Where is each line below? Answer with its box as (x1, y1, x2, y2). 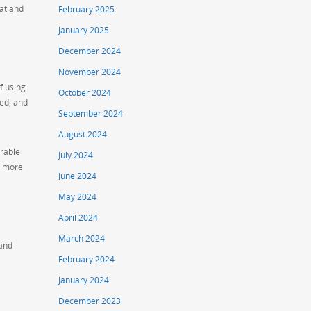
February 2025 (58, 3, 115, 16)
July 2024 (58, 149, 94, 162)
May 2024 (58, 191, 97, 203)
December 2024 (58, 45, 121, 58)
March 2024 (58, 233, 106, 245)
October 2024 (58, 87, 112, 99)
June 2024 (58, 170, 97, 183)
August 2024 (58, 128, 108, 141)
